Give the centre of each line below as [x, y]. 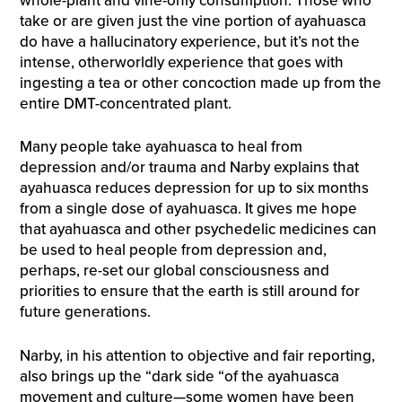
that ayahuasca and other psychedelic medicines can [198, 230]
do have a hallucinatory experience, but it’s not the [189, 41]
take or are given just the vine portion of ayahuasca [192, 21]
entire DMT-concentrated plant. [125, 103]
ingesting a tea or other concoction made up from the [200, 83]
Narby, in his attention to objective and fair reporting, [197, 355]
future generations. [85, 312]
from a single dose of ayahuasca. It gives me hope [188, 209]
